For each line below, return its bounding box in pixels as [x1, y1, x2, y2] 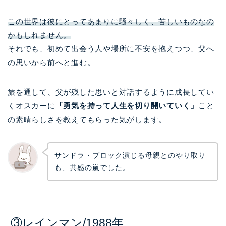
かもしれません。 [8, 30, 72, 39]
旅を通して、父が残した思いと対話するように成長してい [8, 87, 214, 96]
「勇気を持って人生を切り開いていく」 [55, 101, 199, 110]
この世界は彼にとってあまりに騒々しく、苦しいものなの [8, 17, 214, 26]
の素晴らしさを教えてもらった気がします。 [8, 115, 167, 124]
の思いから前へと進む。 [8, 58, 95, 67]
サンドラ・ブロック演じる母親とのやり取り [54, 151, 206, 160]
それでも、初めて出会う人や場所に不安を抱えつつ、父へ [8, 44, 214, 53]
